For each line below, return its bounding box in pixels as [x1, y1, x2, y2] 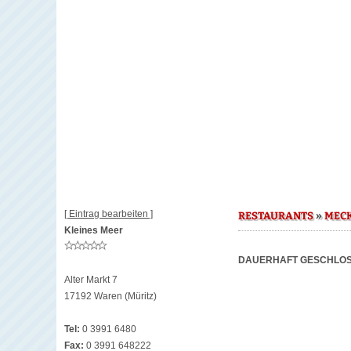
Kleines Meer [64, 225, 123, 236]
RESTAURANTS [238, 210, 313, 223]
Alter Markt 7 [64, 274, 118, 285]
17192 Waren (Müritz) [64, 291, 157, 302]
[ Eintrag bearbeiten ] [64, 208, 153, 219]
